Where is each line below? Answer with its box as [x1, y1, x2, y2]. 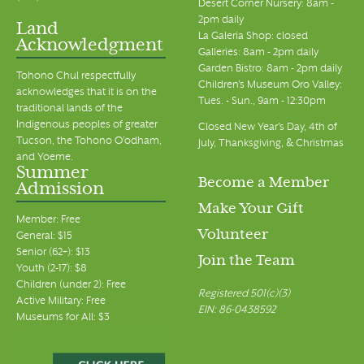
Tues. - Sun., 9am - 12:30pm [198, 97, 326, 107]
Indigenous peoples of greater [16, 120, 158, 131]
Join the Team [198, 255, 295, 269]
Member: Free [16, 215, 80, 226]
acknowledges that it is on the [16, 88, 157, 98]
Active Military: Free [16, 297, 106, 307]
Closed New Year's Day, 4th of [198, 123, 337, 133]
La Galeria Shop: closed [198, 32, 308, 42]
